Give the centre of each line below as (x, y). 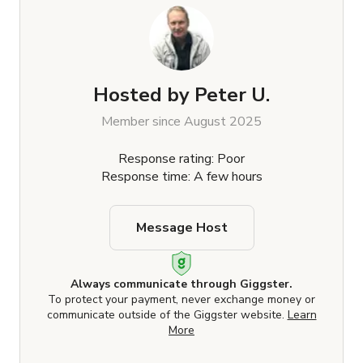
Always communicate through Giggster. (181, 284)
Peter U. (232, 95)
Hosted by (141, 95)
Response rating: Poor (181, 159)
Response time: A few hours (181, 177)
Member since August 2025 (181, 122)
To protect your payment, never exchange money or (181, 300)
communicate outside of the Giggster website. (167, 315)
